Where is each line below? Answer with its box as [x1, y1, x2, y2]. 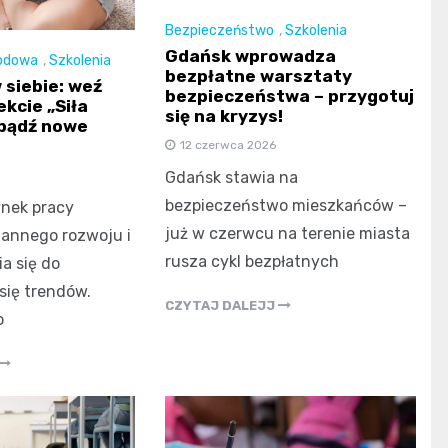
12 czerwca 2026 [180, 138, 277, 153]
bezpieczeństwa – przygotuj [165, 86, 415, 107]
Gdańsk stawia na [165, 168, 299, 188]
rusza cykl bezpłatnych [165, 252, 340, 272]
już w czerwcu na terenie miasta [165, 224, 411, 244]
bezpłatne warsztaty [165, 66, 353, 87]
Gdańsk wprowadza [165, 46, 337, 67]
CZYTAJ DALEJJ [165, 298, 279, 314]
